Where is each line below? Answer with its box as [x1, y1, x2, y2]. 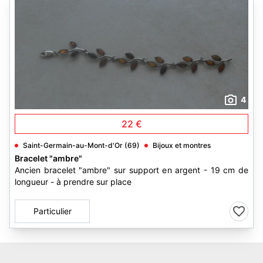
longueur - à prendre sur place [15, 177, 131, 187]
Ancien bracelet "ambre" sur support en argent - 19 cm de [15, 165, 248, 175]
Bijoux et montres [153, 141, 211, 150]
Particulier [33, 206, 72, 216]
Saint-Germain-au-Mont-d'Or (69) [23, 141, 140, 150]
